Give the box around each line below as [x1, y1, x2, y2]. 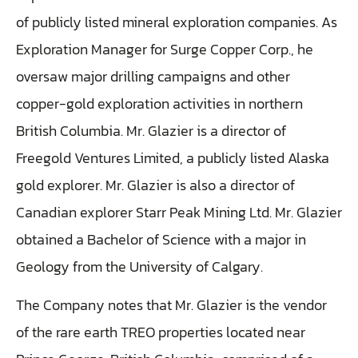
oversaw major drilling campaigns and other [16, 65, 290, 87]
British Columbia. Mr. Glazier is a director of [16, 119, 286, 141]
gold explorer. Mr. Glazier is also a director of [16, 173, 295, 196]
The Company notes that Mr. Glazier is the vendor [16, 294, 327, 316]
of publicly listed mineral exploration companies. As [16, 10, 337, 33]
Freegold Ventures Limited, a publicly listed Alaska [16, 146, 329, 169]
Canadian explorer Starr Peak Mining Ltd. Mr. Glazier [16, 201, 342, 223]
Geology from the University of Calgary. [16, 255, 263, 277]
